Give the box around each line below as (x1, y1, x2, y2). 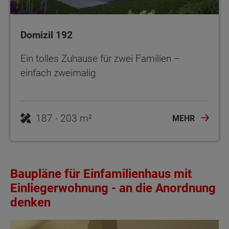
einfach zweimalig (20, 67, 96, 79)
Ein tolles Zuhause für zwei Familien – (20, 53, 180, 65)
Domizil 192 (20, 29, 73, 41)
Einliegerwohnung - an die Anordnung (10, 181, 216, 196)
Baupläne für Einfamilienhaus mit (10, 167, 192, 181)
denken (10, 195, 51, 210)
